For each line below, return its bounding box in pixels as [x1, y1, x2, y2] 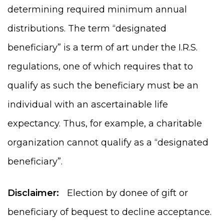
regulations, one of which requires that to [7, 60, 193, 72]
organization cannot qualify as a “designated [7, 136, 208, 148]
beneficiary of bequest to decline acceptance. [7, 206, 211, 217]
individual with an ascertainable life [7, 98, 168, 110]
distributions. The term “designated [7, 22, 166, 34]
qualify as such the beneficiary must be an [7, 79, 198, 91]
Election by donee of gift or [61, 187, 188, 198]
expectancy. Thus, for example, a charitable [7, 117, 202, 129]
